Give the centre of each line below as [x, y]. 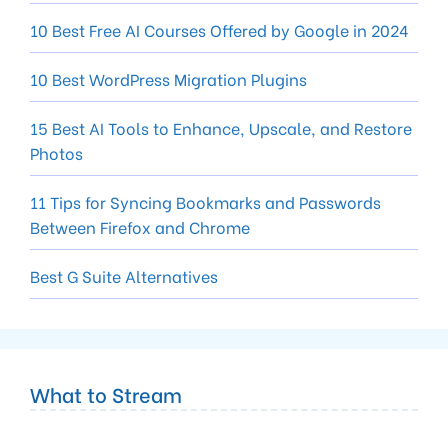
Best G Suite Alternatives [124, 275]
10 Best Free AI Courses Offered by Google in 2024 [219, 29]
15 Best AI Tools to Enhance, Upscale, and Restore [221, 127]
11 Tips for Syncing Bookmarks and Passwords [205, 201]
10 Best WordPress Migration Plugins [168, 78]
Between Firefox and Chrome [140, 226]
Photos [56, 152]
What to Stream [106, 393]
